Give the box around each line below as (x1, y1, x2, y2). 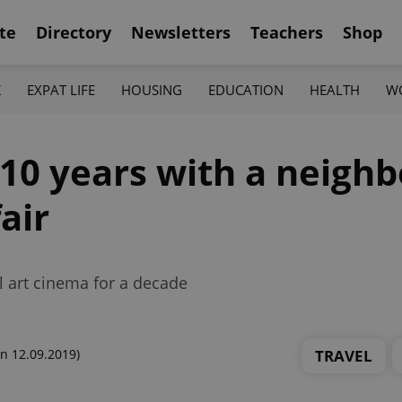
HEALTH (310, 80, 361, 99)
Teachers (250, 21, 323, 43)
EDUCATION (208, 80, 284, 99)
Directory (36, 21, 111, 43)
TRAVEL (315, 345, 372, 366)
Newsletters (131, 21, 231, 43)
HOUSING (120, 80, 182, 99)
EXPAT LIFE (26, 80, 95, 99)
